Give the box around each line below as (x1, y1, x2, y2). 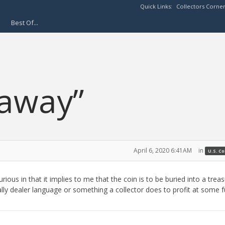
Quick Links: (140, 3, 174, 10)
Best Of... (11, 18, 38, 27)
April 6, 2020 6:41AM (134, 146, 192, 155)
